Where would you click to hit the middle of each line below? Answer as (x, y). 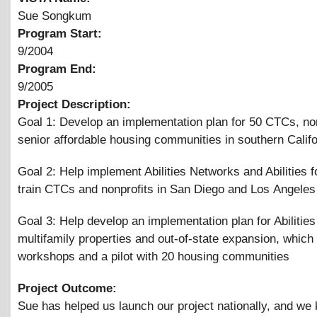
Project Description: (76, 104)
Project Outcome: (69, 288)
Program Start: (62, 33)
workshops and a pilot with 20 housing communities (154, 256)
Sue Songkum (54, 16)
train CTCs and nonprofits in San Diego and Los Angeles (167, 189)
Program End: (59, 69)
